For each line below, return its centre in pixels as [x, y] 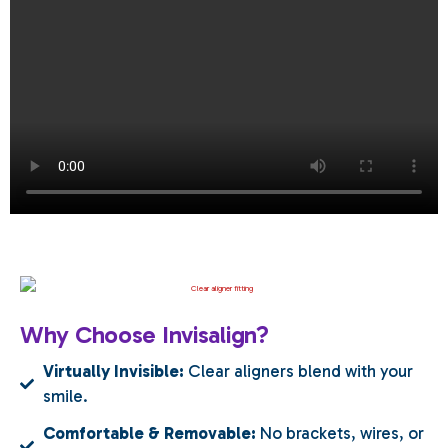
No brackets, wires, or [339, 432]
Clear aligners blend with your [298, 370]
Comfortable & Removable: [149, 432]
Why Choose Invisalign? [144, 334]
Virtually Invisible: [113, 370]
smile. [65, 395]
